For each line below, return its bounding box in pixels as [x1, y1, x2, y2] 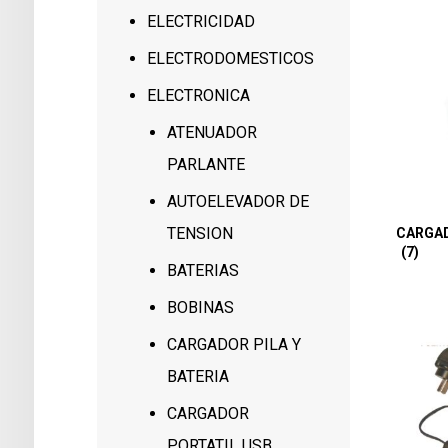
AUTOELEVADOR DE [167, 192, 310, 211]
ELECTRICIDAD [147, 12, 256, 31]
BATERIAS [167, 261, 240, 280]
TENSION [167, 224, 234, 243]
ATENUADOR [167, 123, 258, 142]
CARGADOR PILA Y [167, 335, 302, 354]
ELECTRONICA [147, 86, 251, 105]
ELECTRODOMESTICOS [147, 49, 315, 68]
